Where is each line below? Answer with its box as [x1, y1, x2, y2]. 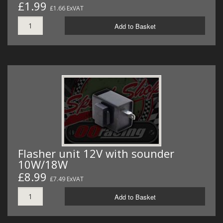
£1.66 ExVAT [50, 4, 84, 13]
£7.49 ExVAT [50, 174, 84, 183]
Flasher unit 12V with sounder [18, 145, 174, 161]
